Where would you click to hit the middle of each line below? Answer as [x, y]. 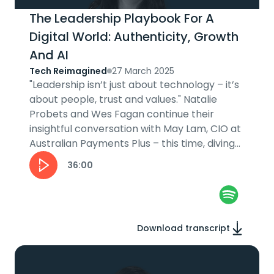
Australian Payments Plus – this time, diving [132, 143]
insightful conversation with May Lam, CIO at [135, 129]
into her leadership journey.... [97, 158]
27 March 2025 [143, 71]
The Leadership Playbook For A [122, 18]
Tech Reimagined [68, 71]
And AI [49, 55]
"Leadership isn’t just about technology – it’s [134, 85]
